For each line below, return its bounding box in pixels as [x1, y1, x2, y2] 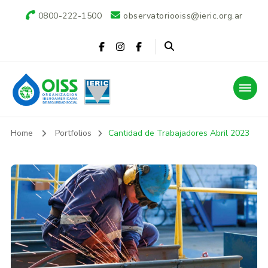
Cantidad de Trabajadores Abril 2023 [108, 127, 250, 139]
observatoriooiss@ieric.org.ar [123, 10, 243, 22]
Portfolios [54, 127, 92, 139]
